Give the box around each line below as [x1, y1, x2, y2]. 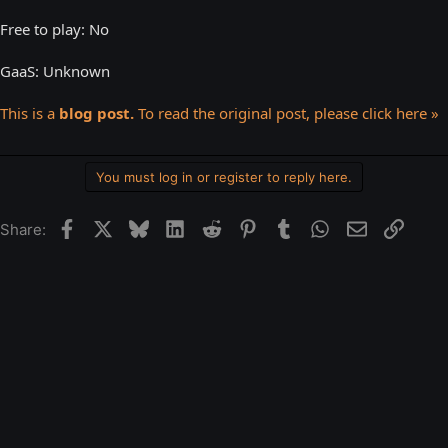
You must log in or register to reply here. [96, 168, 352, 185]
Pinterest [256, 216, 322, 236]
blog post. [59, 102, 134, 123]
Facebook [75, 216, 145, 236]
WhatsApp [329, 216, 402, 236]
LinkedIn [184, 216, 245, 236]
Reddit [220, 216, 267, 236]
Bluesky [148, 216, 205, 236]
